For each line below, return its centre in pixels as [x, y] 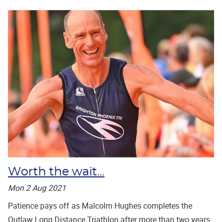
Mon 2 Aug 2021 [37, 188]
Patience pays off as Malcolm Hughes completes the [100, 205]
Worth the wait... [56, 172]
